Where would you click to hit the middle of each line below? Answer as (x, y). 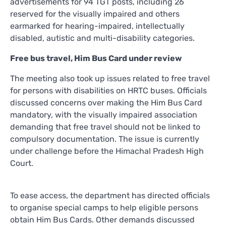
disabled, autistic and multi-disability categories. (102, 38)
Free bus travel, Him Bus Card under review (96, 58)
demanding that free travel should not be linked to (105, 127)
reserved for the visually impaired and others (95, 14)
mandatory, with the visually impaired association (104, 115)
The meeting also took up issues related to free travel (110, 78)
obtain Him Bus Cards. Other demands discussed (102, 219)
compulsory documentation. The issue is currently (105, 139)
